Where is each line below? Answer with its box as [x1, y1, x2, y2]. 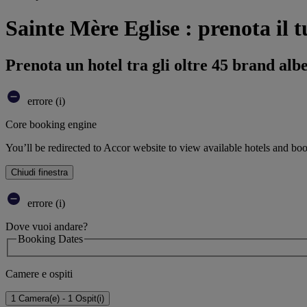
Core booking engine [5, 118, 97, 130]
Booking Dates [18, 232, 83, 245]
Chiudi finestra [11, 167, 68, 177]
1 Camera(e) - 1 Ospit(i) [11, 293, 104, 304]
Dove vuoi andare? [5, 220, 88, 232]
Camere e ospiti [5, 268, 73, 280]
